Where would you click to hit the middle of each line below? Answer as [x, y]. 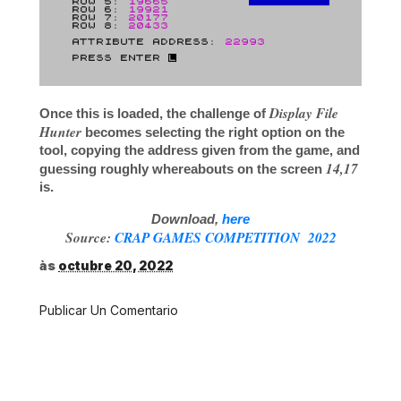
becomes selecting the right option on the [213, 132]
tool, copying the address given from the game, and [200, 149]
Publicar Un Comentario [109, 311]
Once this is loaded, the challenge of [154, 113]
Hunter [60, 131]
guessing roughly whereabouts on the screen [183, 168]
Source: [90, 238]
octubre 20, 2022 [115, 266]
